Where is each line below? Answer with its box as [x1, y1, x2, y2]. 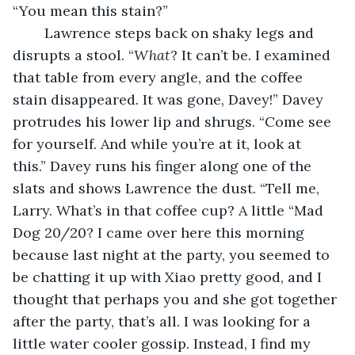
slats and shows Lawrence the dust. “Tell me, [13, 178, 323, 197]
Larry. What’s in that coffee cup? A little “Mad [13, 200, 327, 219]
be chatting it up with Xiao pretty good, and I [13, 267, 326, 286]
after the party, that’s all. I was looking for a [13, 311, 315, 330]
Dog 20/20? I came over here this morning [13, 223, 308, 242]
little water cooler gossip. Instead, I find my [13, 334, 315, 353]
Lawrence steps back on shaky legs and [29, 23, 44, 42]
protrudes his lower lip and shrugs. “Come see [13, 112, 335, 131]
